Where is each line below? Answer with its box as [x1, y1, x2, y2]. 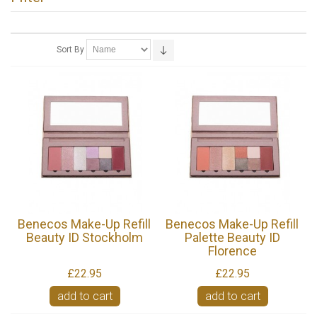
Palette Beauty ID [184, 229, 280, 245]
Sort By [57, 44, 85, 54]
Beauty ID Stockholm [25, 229, 143, 245]
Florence [207, 243, 257, 258]
